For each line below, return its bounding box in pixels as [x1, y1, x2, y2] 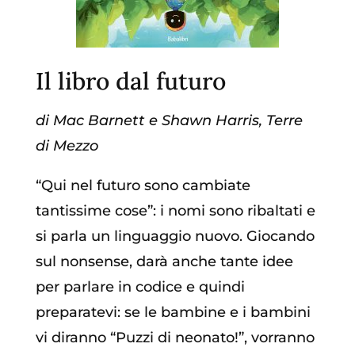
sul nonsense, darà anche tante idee [35, 253, 293, 271]
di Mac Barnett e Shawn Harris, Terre [35, 112, 303, 130]
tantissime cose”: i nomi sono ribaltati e [35, 202, 315, 220]
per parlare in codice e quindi [35, 278, 245, 296]
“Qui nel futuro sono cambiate [35, 177, 250, 195]
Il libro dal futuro [35, 66, 226, 97]
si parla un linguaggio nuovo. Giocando [35, 227, 315, 246]
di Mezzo [35, 137, 98, 155]
